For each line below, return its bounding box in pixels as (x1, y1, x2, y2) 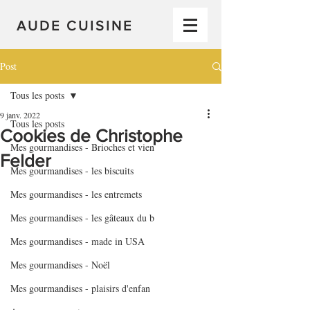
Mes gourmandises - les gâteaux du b (10, 211, 154, 224)
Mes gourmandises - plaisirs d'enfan (10, 282, 150, 295)
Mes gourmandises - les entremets (10, 188, 142, 201)
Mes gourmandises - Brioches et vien (10, 140, 154, 154)
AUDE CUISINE (17, 18, 133, 33)
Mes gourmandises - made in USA (10, 235, 145, 248)
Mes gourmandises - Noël (10, 258, 110, 271)
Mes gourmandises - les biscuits (10, 164, 134, 177)
